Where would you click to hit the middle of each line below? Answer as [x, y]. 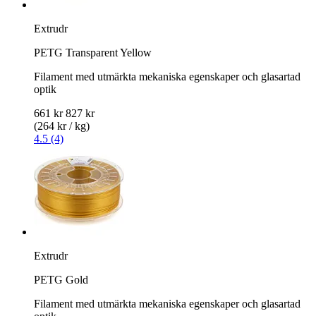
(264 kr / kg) [62, 126]
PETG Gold [61, 279]
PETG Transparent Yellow [93, 52]
